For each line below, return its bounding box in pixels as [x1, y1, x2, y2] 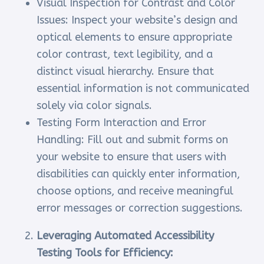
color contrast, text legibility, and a [37, 48, 213, 61]
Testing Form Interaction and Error [37, 116, 207, 130]
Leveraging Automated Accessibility [37, 229, 214, 243]
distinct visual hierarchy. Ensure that [37, 65, 214, 78]
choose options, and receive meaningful [37, 184, 234, 198]
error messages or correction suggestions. [37, 202, 243, 215]
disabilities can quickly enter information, [37, 167, 240, 181]
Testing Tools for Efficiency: [37, 246, 174, 260]
